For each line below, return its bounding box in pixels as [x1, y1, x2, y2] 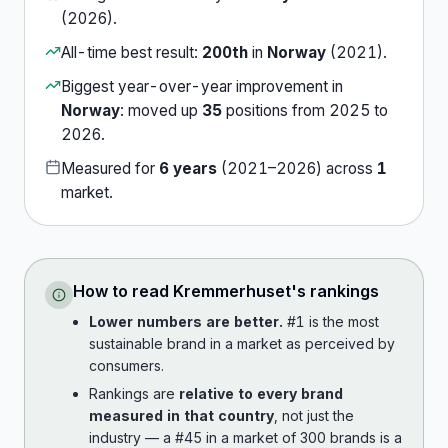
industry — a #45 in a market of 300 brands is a [89, 429, 402, 446]
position [222, 101, 280, 120]
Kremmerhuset [173, 281, 291, 301]
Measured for [61, 159, 159, 178]
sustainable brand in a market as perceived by [89, 335, 395, 352]
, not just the [274, 407, 354, 424]
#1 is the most [283, 313, 379, 330]
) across [316, 159, 373, 178]
